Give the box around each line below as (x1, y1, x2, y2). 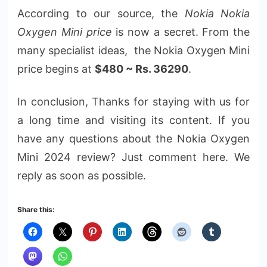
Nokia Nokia (184, 7, 250, 20)
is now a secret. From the (111, 25, 250, 38)
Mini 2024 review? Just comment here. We (17, 150, 250, 163)
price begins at (17, 62, 95, 75)
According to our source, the (17, 7, 185, 20)
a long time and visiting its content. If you (17, 113, 250, 126)
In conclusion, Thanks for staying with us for (17, 95, 250, 108)
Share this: (17, 204, 55, 214)
